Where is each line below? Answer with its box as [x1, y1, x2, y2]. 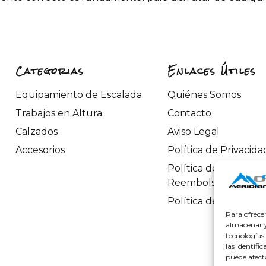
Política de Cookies [167, 195, 256, 207]
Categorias [15, 61, 84, 81]
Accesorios [15, 144, 65, 156]
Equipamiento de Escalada [15, 89, 142, 101]
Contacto [167, 107, 211, 119]
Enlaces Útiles [167, 61, 256, 81]
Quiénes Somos [167, 89, 241, 101]
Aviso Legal [167, 126, 220, 138]
